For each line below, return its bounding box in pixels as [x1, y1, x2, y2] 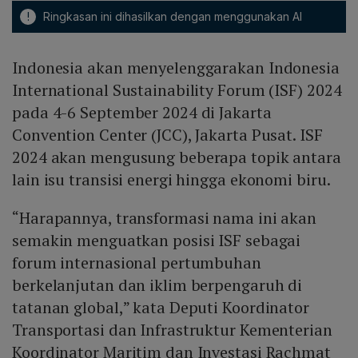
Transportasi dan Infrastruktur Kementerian [12, 319, 332, 341]
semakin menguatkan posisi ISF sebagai [12, 229, 301, 252]
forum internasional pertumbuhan [12, 252, 261, 274]
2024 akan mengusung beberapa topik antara [12, 146, 341, 169]
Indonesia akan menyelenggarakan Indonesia [12, 57, 340, 79]
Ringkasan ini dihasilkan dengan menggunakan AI [40, 10, 302, 24]
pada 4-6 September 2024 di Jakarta [12, 101, 272, 124]
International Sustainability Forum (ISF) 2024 [12, 79, 342, 101]
